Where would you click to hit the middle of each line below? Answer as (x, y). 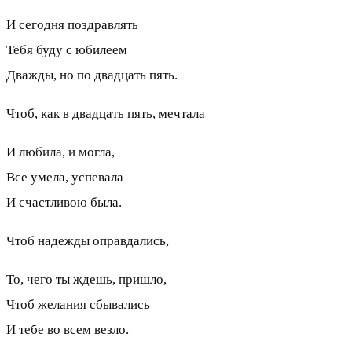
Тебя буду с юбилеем (67, 49)
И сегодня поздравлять (72, 24)
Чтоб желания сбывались (78, 304)
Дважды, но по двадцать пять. (92, 75)
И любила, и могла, (60, 152)
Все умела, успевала (65, 177)
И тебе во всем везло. (68, 329)
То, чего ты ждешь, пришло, (86, 279)
